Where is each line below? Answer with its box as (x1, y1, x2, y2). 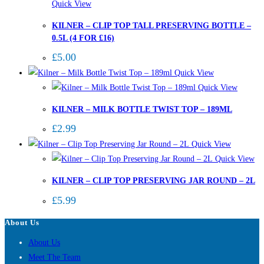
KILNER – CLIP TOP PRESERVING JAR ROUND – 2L (52, 176, 255, 186)
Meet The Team (28, 252, 81, 262)
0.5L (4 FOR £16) (52, 33, 114, 42)
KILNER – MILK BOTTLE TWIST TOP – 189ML (52, 104, 232, 114)
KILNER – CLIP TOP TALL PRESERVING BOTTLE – (52, 21, 251, 30)
